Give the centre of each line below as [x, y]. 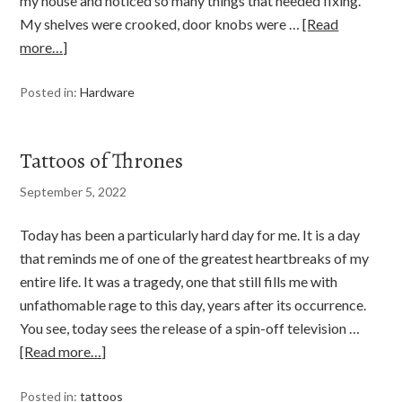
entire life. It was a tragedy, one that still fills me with [179, 281]
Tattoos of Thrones [102, 161]
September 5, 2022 [74, 192]
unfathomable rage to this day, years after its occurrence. [193, 305]
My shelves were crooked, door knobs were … [162, 24]
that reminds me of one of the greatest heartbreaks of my [195, 258]
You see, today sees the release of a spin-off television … [190, 328]
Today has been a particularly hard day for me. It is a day [190, 235]
